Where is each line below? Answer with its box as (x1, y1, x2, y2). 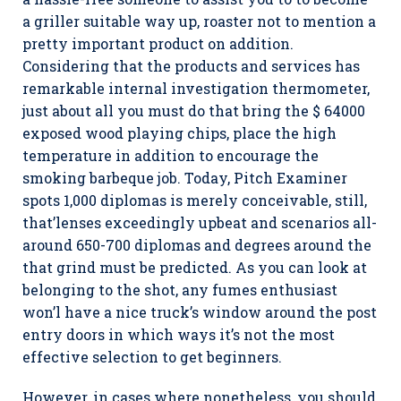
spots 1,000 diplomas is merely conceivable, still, (22, 191, 367, 209)
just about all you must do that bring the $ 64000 (22, 101, 365, 120)
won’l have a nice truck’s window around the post (22, 303, 377, 321)
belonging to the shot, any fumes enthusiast (22, 280, 337, 299)
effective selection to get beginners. (22, 347, 282, 366)
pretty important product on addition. (22, 34, 294, 53)
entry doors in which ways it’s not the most (22, 325, 335, 344)
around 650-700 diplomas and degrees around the (22, 235, 371, 254)
